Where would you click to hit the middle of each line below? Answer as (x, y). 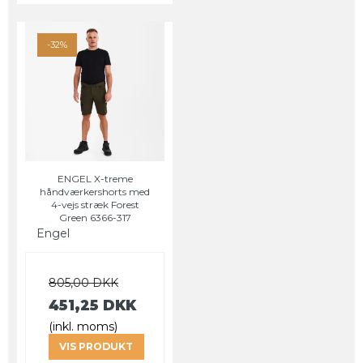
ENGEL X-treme (95, 178)
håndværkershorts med (95, 191)
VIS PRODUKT (96, 346)
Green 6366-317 (95, 217)
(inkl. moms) (83, 326)
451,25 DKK (92, 305)
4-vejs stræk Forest (95, 204)
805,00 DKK (83, 282)
